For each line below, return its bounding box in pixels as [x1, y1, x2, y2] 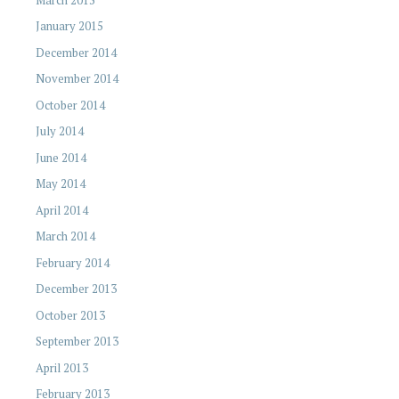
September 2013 [36, 333, 118, 349]
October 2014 [36, 96, 105, 113]
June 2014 [36, 149, 86, 166]
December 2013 [36, 281, 117, 297]
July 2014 [36, 123, 84, 139]
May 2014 [36, 175, 85, 191]
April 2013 [36, 359, 88, 376]
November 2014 [36, 70, 118, 86]
